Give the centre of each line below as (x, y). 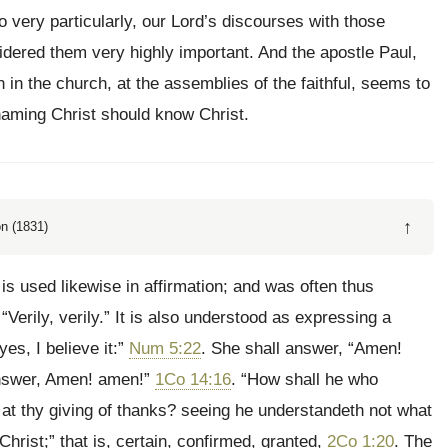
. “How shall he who (304, 379)
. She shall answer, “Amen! (301, 348)
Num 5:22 (165, 348)
